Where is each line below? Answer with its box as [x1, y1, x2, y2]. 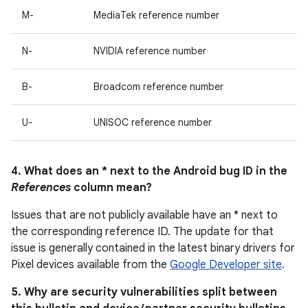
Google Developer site [170, 258, 282, 272]
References [11, 181, 71, 195]
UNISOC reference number [93, 116, 212, 129]
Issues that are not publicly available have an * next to [11, 208, 278, 222]
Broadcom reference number [93, 80, 223, 93]
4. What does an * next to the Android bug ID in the [11, 164, 287, 178]
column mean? [71, 181, 152, 195]
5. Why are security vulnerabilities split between [11, 285, 277, 299]
